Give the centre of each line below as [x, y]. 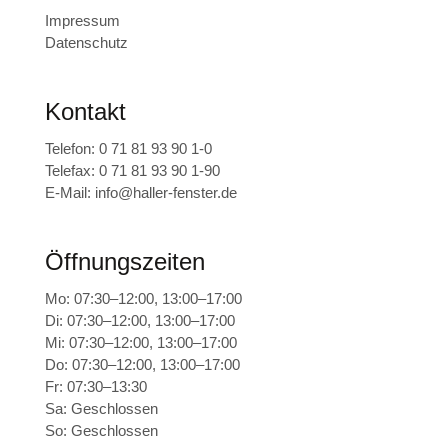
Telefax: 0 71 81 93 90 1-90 [132, 171]
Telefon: [71, 149]
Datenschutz [86, 42]
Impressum [82, 20]
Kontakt [85, 112]
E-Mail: [69, 193]
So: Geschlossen [101, 431]
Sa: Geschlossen [101, 409]
